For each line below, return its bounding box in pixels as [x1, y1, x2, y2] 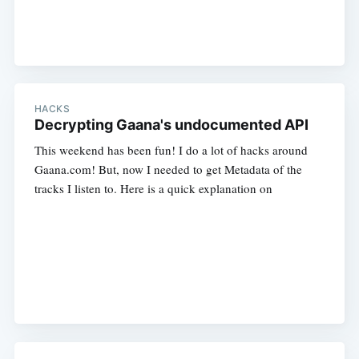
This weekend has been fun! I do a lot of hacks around [34, 142, 308, 159]
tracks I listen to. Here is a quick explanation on [34, 180, 272, 197]
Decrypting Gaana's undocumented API [34, 116, 309, 134]
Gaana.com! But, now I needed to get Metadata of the [34, 161, 302, 178]
